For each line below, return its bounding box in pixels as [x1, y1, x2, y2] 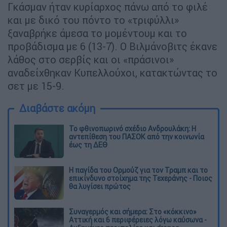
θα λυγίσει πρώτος [69, 182, 131, 192]
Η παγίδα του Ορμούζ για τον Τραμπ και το [69, 166, 208, 175]
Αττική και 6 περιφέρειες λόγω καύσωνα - [69, 215, 207, 224]
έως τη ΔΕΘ [69, 140, 107, 150]
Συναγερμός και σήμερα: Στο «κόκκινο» [69, 207, 197, 216]
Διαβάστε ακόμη [19, 102, 95, 115]
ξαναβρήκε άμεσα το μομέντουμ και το [8, 27, 187, 40]
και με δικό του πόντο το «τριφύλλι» [8, 14, 179, 27]
